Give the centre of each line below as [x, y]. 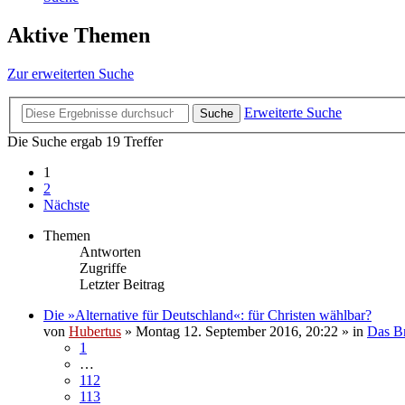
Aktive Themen [79, 36]
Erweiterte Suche [293, 112]
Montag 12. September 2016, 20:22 [237, 331]
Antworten [110, 251]
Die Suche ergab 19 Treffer [85, 141]
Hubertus [95, 331]
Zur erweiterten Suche [71, 74]
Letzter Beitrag [122, 284]
